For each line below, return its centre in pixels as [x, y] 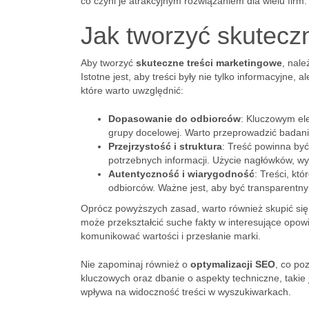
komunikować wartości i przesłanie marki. [171, 236]
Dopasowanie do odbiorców [175, 119]
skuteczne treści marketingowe [209, 63]
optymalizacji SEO [233, 264]
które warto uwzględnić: [132, 90]
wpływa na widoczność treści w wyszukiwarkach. [186, 292]
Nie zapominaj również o [136, 264]
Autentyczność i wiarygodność [181, 174]
